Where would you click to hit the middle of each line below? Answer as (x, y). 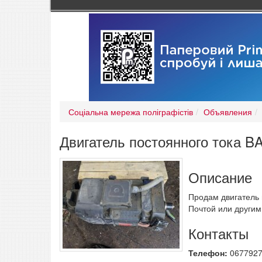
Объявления (228, 112)
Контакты (218, 233)
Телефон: (209, 253)
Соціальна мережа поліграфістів (131, 112)
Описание (220, 177)
